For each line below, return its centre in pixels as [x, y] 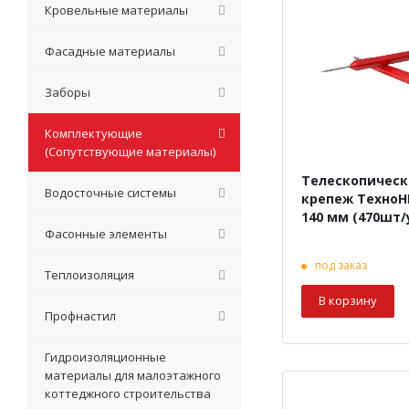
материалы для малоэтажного [133, 375]
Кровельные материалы [116, 10]
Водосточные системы [110, 193]
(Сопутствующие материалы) [130, 152]
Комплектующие [94, 133]
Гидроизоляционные [105, 357]
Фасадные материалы [110, 51]
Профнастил [80, 316]
